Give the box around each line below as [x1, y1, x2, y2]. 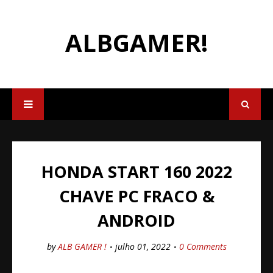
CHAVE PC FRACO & [58, 185, 214, 207]
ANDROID [97, 209, 175, 232]
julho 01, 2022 [115, 241, 171, 252]
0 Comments [179, 241, 227, 252]
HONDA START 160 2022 [41, 160, 232, 183]
